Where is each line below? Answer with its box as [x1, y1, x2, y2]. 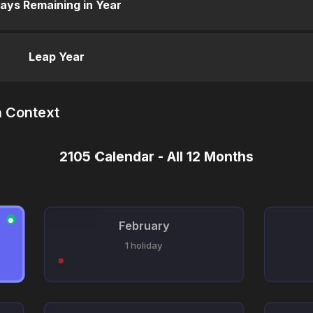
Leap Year [28, 50, 85, 64]
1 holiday [125, 239, 163, 251]
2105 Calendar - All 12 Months [59, 149, 254, 166]
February [118, 219, 170, 233]
